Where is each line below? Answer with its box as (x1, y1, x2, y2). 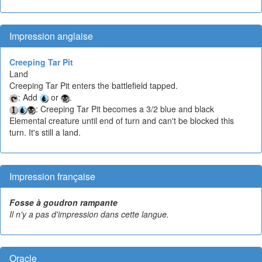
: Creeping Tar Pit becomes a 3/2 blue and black (36, 103, 214, 115)
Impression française (9, 170, 95, 183)
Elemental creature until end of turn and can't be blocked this (9, 115, 234, 126)
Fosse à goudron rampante (9, 196, 118, 208)
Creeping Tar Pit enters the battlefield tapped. (9, 80, 178, 91)
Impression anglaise (9, 29, 93, 43)
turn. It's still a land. (9, 126, 81, 138)
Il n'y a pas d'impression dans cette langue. (9, 208, 169, 220)
